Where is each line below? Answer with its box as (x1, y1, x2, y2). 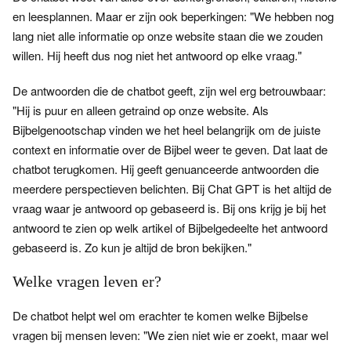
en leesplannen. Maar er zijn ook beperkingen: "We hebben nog (13, 8, 334, 24)
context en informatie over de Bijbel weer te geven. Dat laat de (13, 141, 327, 157)
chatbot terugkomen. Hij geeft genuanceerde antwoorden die (13, 161, 319, 177)
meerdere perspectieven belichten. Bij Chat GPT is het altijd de (13, 180, 331, 197)
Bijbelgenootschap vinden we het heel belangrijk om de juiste (13, 121, 320, 138)
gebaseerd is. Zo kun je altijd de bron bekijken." (13, 239, 251, 255)
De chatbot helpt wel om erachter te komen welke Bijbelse (13, 307, 308, 324)
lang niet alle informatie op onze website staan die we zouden (13, 27, 323, 44)
